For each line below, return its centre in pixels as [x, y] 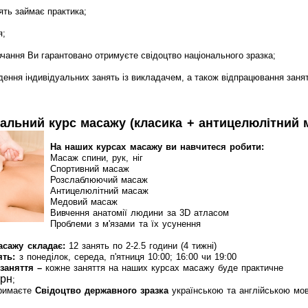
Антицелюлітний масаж [100, 191]
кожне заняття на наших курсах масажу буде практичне [163, 268]
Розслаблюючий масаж [99, 180]
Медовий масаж [84, 202]
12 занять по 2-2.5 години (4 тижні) [141, 246]
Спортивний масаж [90, 169]
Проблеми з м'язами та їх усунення [125, 224]
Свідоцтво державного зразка [101, 290]
